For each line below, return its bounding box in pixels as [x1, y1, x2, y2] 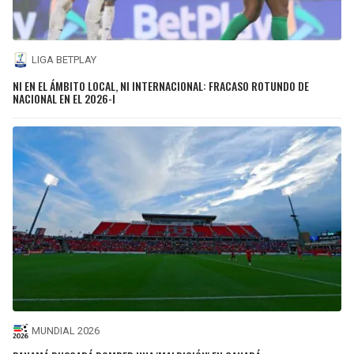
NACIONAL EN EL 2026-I [13, 89, 115, 107]
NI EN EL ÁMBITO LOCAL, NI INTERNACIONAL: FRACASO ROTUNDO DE [13, 77, 309, 94]
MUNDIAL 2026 [32, 325, 100, 337]
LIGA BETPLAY [32, 54, 96, 66]
